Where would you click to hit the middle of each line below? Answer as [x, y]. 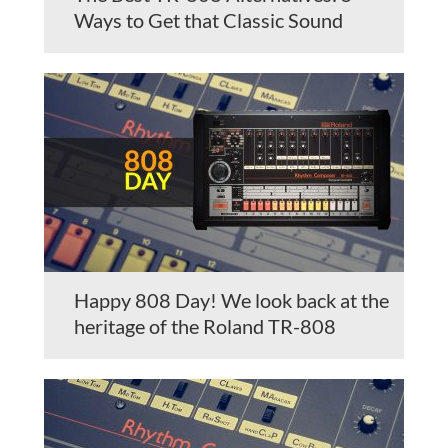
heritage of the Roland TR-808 [205, 325]
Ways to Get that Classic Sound [208, 19]
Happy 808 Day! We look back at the [231, 299]
